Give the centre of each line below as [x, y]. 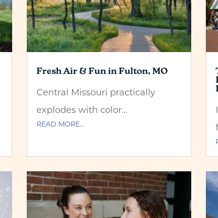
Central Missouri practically [96, 92]
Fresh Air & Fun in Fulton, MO [102, 71]
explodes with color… [82, 110]
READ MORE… [60, 124]
